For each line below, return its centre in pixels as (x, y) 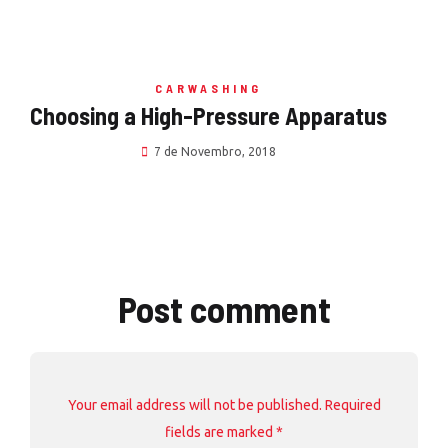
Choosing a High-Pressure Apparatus (208, 115)
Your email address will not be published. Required (224, 405)
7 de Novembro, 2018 (215, 151)
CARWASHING (208, 88)
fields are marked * (224, 432)
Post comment (224, 308)
